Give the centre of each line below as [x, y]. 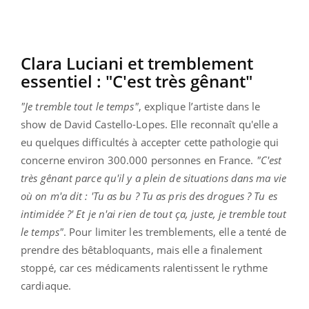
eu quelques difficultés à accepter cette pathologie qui [150, 142]
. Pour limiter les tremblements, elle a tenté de [175, 231]
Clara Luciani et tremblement [137, 63]
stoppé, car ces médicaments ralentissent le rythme [144, 267]
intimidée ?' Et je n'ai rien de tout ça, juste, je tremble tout [154, 213]
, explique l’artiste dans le [199, 106]
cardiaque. [46, 285]
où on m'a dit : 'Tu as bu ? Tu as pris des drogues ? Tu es [149, 196]
